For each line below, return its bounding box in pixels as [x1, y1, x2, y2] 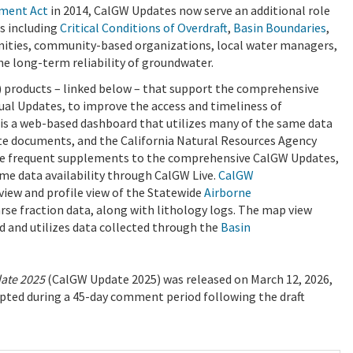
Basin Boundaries [233, 20, 326, 36]
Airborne [204, 184, 251, 201]
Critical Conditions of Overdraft [60, 20, 228, 36]
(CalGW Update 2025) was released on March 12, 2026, [45, 271, 333, 288]
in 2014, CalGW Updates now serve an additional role [48, 2, 330, 19]
